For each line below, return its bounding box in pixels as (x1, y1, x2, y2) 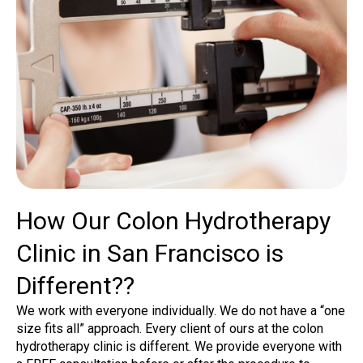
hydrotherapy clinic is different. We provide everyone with (16, 339, 342, 355)
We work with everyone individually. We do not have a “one (16, 303, 345, 319)
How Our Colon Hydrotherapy (16, 207, 331, 236)
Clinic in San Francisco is (16, 239, 284, 268)
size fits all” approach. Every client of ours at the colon (16, 321, 323, 337)
